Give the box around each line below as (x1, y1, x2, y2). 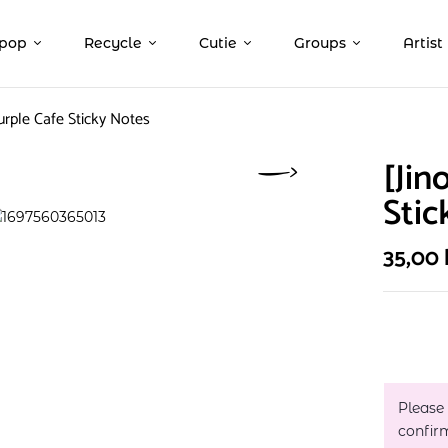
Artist (403, 34, 443, 52)
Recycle (84, 34, 142, 52)
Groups (294, 34, 346, 52)
